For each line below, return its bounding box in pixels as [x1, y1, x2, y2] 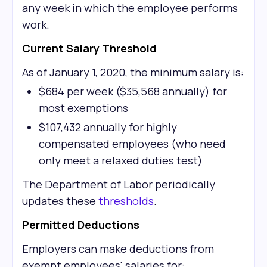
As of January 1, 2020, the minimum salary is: [22, 65, 244, 79]
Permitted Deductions [22, 218, 139, 232]
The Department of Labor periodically [22, 177, 215, 191]
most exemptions [39, 101, 128, 115]
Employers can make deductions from [22, 241, 214, 256]
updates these [22, 194, 98, 208]
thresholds [98, 194, 154, 208]
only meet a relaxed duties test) [39, 153, 203, 167]
